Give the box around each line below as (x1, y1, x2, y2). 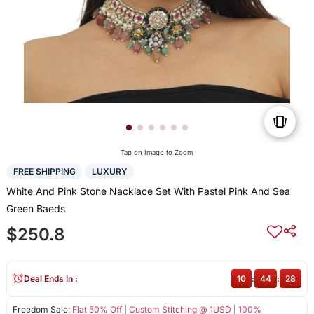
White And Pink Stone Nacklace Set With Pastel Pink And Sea (6, 184, 290, 197)
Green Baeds (6, 202, 65, 214)
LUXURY (91, 166, 128, 177)
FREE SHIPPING (13, 166, 76, 177)
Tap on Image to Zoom (121, 149, 193, 157)
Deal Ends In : (23, 273, 78, 284)
